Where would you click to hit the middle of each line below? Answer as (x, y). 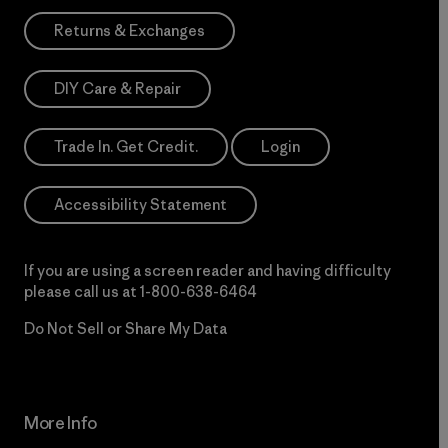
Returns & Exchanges (129, 30)
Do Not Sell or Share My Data (125, 328)
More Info (61, 422)
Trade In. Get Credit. (126, 146)
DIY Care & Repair (117, 88)
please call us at (82, 291)
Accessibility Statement (140, 204)
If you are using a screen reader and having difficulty (207, 270)
